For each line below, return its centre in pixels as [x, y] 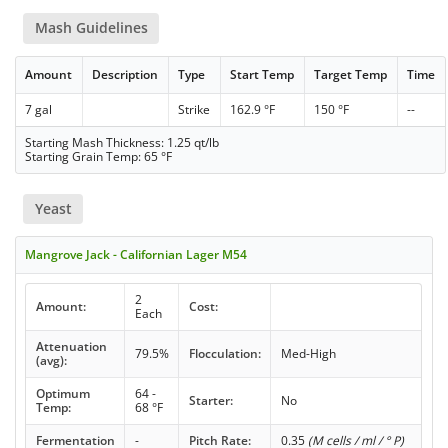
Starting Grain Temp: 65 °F [99, 156]
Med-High [308, 353]
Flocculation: [224, 353]
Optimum [62, 393]
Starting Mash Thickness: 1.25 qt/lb [122, 142]
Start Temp [262, 74]
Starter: [210, 400]
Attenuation [71, 346]
